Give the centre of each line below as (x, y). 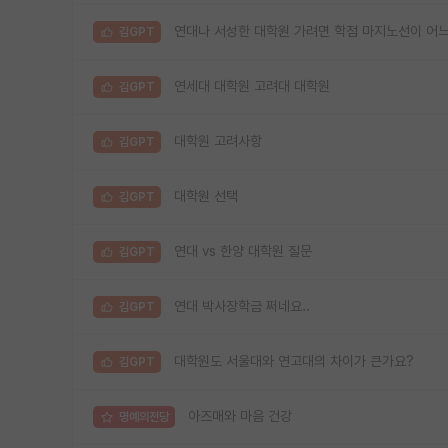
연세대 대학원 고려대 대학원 (252, 86)
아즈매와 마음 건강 (240, 416)
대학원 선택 (206, 196)
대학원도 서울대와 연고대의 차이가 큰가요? (294, 361)
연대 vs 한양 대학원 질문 (243, 251)
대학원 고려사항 (218, 141)
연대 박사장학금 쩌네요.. (242, 306)
